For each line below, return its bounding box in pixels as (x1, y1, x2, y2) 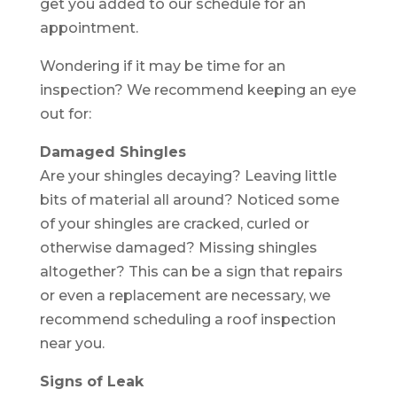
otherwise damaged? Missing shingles (39, 238, 317, 256)
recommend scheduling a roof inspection (39, 310, 336, 328)
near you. (39, 334, 105, 352)
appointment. (39, 19, 138, 36)
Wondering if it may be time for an (39, 57, 285, 74)
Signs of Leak (39, 372, 144, 390)
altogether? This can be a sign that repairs (39, 262, 343, 280)
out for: (39, 105, 91, 122)
